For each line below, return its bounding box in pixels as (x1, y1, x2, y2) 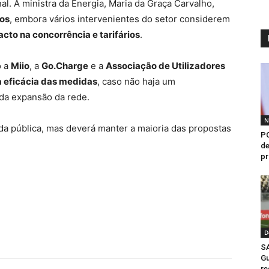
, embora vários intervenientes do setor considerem (10, 13, 230, 25)
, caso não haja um (97, 76, 175, 87)
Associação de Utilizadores (106, 60, 225, 71)
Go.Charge (41, 60, 88, 71)
